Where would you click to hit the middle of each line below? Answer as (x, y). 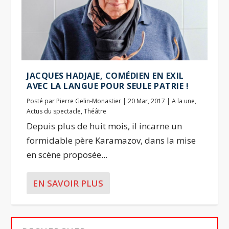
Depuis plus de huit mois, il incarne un (105, 126)
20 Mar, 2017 (147, 101)
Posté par (42, 101)
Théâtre (95, 111)
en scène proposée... (67, 154)
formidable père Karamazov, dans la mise (111, 140)
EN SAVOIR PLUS (68, 183)
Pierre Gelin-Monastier (89, 101)
